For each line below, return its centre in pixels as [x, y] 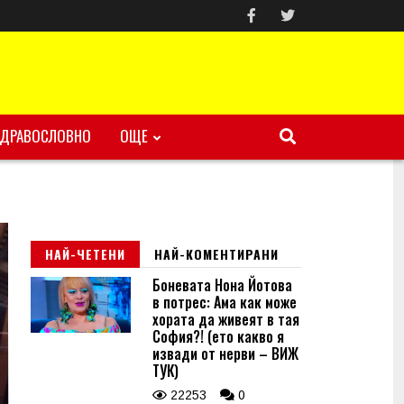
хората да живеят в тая [226, 319]
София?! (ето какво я [218, 336]
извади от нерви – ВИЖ [225, 353]
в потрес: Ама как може [225, 302]
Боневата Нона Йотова [222, 285]
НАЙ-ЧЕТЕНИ [85, 254]
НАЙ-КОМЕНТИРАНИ [216, 254]
